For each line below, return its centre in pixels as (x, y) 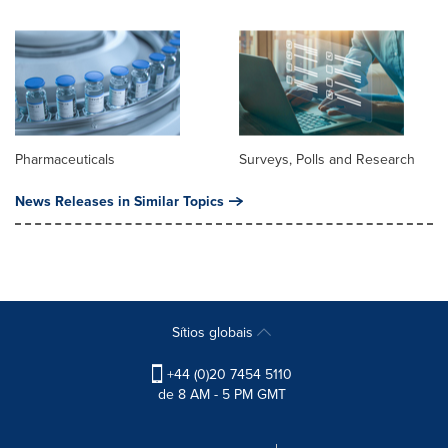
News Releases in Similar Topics (119, 201)
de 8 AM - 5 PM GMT (221, 394)
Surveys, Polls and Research (327, 159)
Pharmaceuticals (65, 159)
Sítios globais (214, 332)
